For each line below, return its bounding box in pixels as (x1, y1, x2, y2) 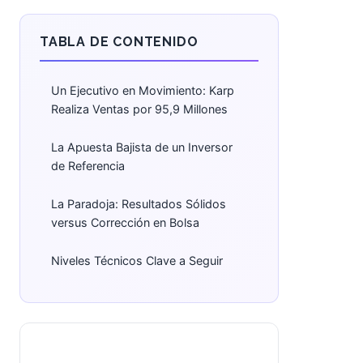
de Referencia (51, 159, 125, 173)
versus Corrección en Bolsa (51, 216, 199, 229)
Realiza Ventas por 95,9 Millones (51, 102, 228, 116)
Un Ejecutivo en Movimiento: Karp (51, 83, 234, 97)
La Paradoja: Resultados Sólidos (51, 197, 226, 211)
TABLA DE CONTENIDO (40, 34, 199, 49)
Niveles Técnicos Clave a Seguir (51, 254, 223, 267)
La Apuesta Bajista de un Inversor (51, 140, 233, 154)
